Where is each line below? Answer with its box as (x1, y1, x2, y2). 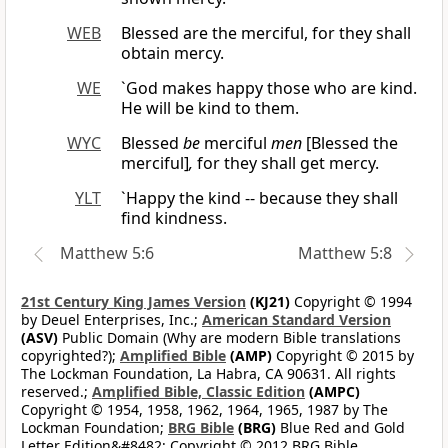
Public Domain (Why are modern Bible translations (58, 328, 401, 348)
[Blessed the (302, 132, 398, 155)
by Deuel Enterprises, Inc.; (21, 310, 202, 330)
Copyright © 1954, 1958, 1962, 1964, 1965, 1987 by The (21, 400, 388, 420)
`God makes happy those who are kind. (121, 77, 417, 100)
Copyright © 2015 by (272, 346, 414, 366)
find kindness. (121, 207, 227, 230)
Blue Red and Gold (276, 418, 405, 438)
